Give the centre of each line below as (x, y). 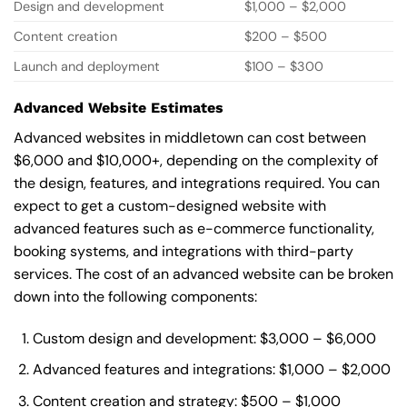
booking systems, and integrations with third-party (184, 252)
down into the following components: (135, 297)
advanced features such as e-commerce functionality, (194, 229)
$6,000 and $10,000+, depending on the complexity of (196, 161)
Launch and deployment (87, 67)
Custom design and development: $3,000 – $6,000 (204, 338)
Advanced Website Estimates (119, 108)
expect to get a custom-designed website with (170, 206)
